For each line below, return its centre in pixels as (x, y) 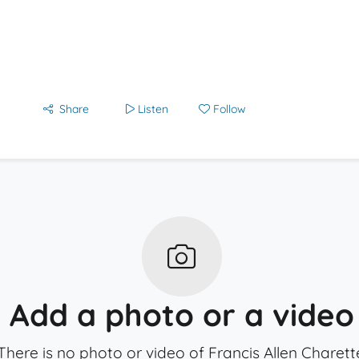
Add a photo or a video (182, 315)
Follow (230, 109)
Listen (153, 109)
